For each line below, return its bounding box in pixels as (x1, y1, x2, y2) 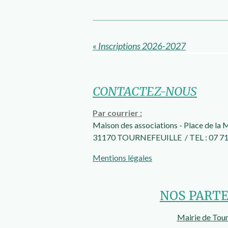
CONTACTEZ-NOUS (93, 84, 197, 99)
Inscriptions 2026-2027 (98, 40, 186, 51)
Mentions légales (93, 153, 152, 163)
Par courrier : (93, 108, 142, 118)
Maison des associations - (93, 120, 184, 130)
